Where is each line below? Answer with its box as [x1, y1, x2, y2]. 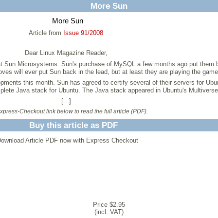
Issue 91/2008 [63, 29, 103, 36]
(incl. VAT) [94, 208, 124, 216]
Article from [29, 29, 63, 36]
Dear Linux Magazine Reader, [24, 49, 108, 57]
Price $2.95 [93, 201, 125, 208]
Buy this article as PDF [29, 120, 118, 130]
